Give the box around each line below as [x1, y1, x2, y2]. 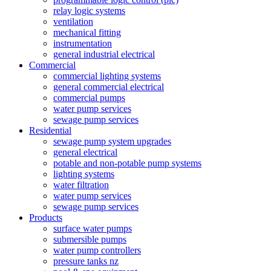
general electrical [53, 147, 117, 157]
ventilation [53, 16, 93, 27]
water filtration [53, 180, 109, 190]
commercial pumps [53, 93, 125, 103]
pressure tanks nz [53, 256, 119, 266]
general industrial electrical [53, 49, 155, 59]
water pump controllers [53, 245, 141, 255]
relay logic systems [53, 5, 125, 16]
